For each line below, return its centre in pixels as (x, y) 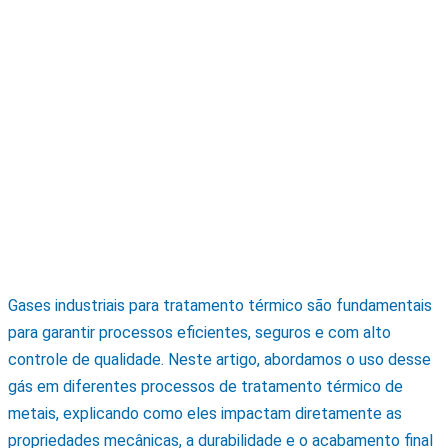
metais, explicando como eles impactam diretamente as (205, 414)
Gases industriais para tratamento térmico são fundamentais (220, 306)
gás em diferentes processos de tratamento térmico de (205, 387)
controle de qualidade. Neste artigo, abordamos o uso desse (219, 360)
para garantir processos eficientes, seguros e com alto (199, 333)
